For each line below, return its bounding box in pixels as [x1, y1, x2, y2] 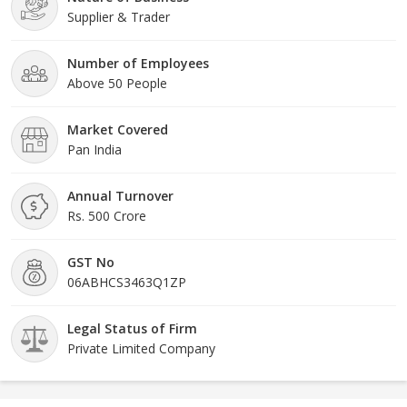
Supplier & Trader [67, 7, 170, 25]
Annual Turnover [67, 186, 174, 204]
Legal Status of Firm [67, 319, 197, 337]
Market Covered [67, 120, 168, 138]
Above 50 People [67, 74, 167, 92]
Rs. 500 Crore [67, 206, 146, 224]
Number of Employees [67, 54, 209, 72]
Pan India [67, 140, 122, 158]
